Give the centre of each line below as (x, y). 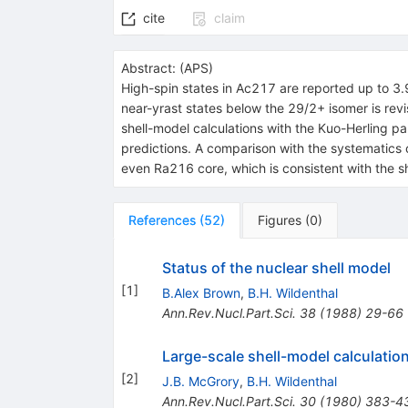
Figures (279, 220)
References (162, 220)
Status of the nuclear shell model (276, 268)
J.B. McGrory (200, 382)
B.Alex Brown (201, 293)
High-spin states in (178, 88)
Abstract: (148, 68)
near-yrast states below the (204, 108)
